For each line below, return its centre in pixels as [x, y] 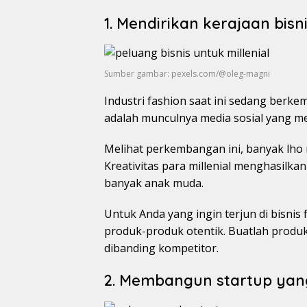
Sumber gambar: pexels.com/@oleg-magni [187, 74]
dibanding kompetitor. [161, 248]
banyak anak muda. [154, 183]
